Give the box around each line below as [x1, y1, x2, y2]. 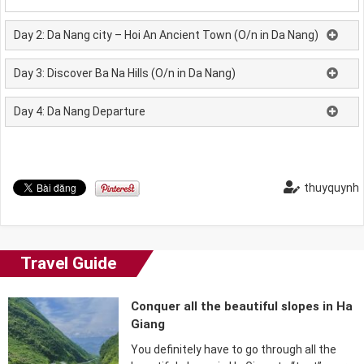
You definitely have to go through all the [131, 343, 337, 357]
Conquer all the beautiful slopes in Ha [131, 299, 353, 314]
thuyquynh [304, 181, 359, 195]
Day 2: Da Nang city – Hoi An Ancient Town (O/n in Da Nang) [14, 28, 318, 42]
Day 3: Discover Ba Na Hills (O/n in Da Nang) [14, 67, 236, 80]
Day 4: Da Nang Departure [14, 105, 145, 119]
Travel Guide [20, 253, 116, 274]
